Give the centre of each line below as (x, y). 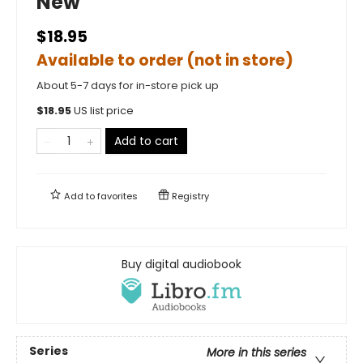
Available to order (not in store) (165, 60)
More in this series (256, 353)
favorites (117, 196)
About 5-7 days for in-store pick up (128, 85)
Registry (189, 196)
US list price (104, 110)
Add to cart (146, 141)
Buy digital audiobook (181, 264)
